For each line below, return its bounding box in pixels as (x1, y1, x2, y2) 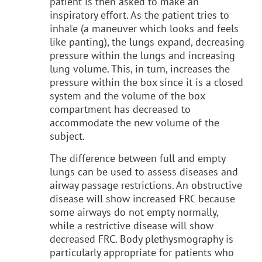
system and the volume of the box (50, 88, 205, 102)
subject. (50, 129, 85, 143)
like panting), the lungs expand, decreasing (50, 35, 244, 49)
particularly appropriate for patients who (50, 245, 234, 259)
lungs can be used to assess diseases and (50, 164, 238, 178)
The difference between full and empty (50, 151, 225, 165)
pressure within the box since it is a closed (50, 75, 243, 89)
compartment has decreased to (50, 102, 191, 116)
